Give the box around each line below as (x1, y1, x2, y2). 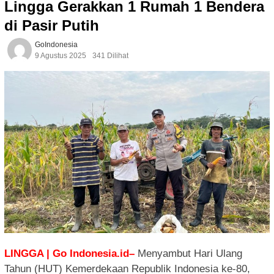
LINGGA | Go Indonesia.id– (4, 248, 135, 260)
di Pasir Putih (4, 17, 99, 34)
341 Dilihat (92, 51, 128, 61)
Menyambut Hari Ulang (138, 248, 242, 260)
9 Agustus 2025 (35, 51, 86, 61)
